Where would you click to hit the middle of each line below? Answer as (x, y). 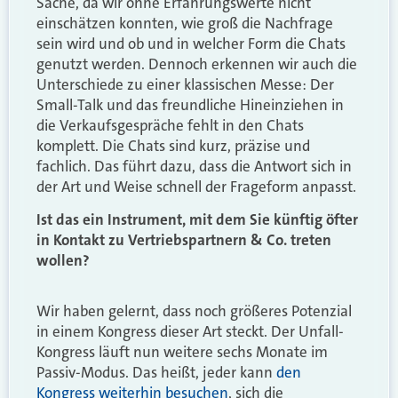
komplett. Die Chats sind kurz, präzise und (173, 145)
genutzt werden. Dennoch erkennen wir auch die (197, 64)
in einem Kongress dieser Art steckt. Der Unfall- (190, 332)
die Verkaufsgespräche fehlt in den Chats (170, 125)
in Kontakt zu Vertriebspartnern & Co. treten (184, 240)
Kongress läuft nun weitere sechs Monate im (182, 352)
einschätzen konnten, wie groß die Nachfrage (185, 23)
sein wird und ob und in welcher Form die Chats (191, 43)
